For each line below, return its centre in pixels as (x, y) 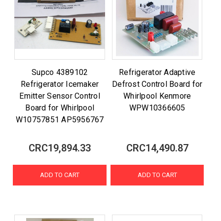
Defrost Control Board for (157, 84)
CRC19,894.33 (60, 148)
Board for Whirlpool (60, 108)
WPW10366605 (157, 108)
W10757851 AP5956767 (60, 119)
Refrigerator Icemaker (60, 84)
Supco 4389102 (60, 72)
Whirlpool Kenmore (157, 96)
